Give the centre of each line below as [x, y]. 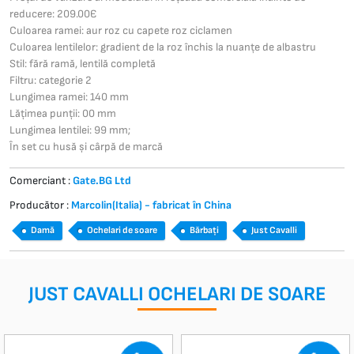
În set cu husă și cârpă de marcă [86, 147]
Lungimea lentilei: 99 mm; [70, 130]
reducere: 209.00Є [53, 14]
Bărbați [204, 231]
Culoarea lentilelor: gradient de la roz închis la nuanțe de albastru [163, 47]
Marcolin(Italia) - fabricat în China [151, 205]
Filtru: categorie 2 [51, 81]
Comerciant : [41, 181]
